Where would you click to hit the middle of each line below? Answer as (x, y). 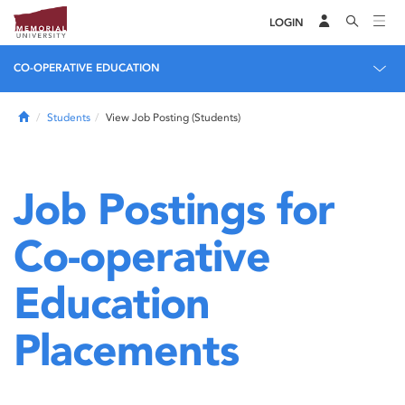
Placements (126, 349)
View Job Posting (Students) (173, 118)
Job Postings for (174, 208)
